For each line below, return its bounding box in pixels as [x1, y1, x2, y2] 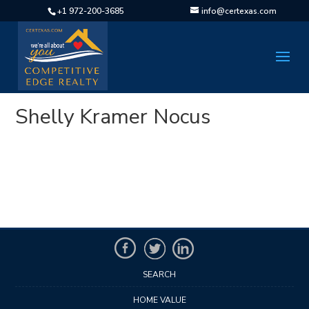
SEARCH [143, 269, 176, 280]
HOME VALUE [132, 295, 186, 306]
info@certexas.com [201, 6, 277, 17]
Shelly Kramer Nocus [15, 103, 211, 131]
